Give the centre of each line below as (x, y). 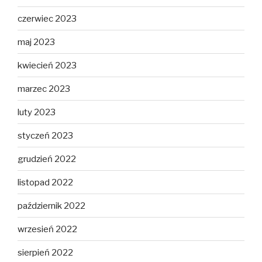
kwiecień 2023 (47, 65)
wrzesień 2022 (47, 229)
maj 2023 (36, 42)
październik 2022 (51, 206)
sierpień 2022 (45, 252)
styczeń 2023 (45, 135)
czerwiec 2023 (47, 18)
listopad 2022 (45, 182)
